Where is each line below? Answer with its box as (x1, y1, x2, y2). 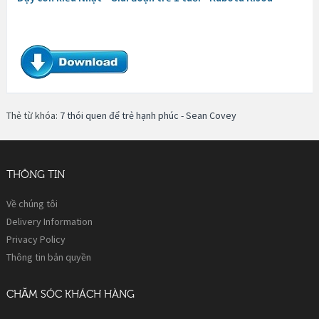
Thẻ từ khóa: (6, 108, 60, 122)
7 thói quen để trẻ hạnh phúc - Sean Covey (60, 108, 236, 122)
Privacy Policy (6, 232, 66, 246)
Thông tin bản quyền (6, 250, 91, 263)
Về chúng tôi (6, 197, 58, 210)
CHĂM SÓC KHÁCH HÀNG (6, 288, 135, 300)
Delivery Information (6, 214, 93, 228)
